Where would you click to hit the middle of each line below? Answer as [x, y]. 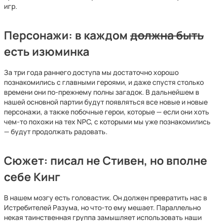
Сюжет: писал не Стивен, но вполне [106, 161]
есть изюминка [47, 52]
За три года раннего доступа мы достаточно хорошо [91, 72]
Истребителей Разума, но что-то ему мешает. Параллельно [102, 207]
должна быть [167, 35]
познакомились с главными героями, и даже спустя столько [104, 82]
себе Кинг [32, 177]
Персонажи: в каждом [67, 35]
